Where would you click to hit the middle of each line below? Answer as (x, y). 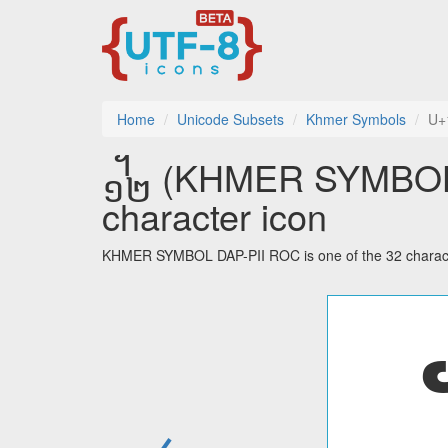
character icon (214, 216)
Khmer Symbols (356, 119)
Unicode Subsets (230, 119)
